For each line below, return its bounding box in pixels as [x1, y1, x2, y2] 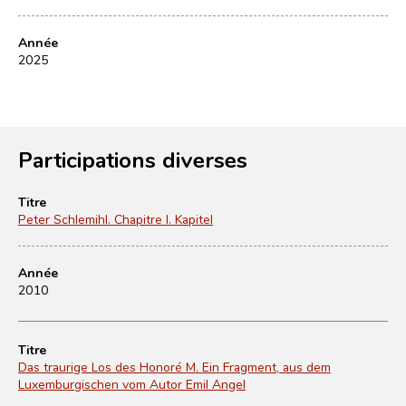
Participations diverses [18, 144, 247, 174]
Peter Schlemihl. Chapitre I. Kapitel [18, 210, 213, 227]
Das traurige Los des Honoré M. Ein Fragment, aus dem [18, 358, 331, 375]
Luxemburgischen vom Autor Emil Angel [18, 375, 246, 392]
